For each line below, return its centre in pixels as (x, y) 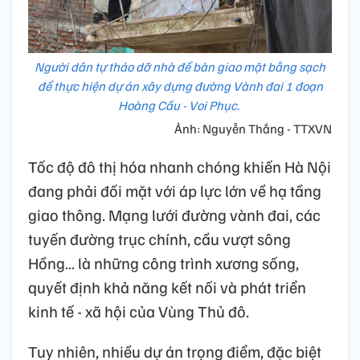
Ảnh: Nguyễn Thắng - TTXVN (253, 129)
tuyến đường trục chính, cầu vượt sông (160, 239)
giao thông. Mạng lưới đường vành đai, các (174, 215)
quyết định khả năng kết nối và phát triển (167, 287)
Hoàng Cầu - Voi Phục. (180, 106)
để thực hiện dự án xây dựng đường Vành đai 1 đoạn (180, 86)
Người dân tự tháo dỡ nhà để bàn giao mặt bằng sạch (180, 67)
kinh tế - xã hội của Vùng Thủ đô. (139, 311)
